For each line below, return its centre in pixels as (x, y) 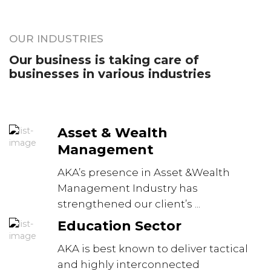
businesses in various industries (110, 74)
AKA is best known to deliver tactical (153, 249)
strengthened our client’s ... (129, 204)
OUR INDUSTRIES (56, 39)
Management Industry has (128, 188)
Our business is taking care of (104, 60)
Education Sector (119, 226)
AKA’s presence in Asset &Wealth (144, 172)
